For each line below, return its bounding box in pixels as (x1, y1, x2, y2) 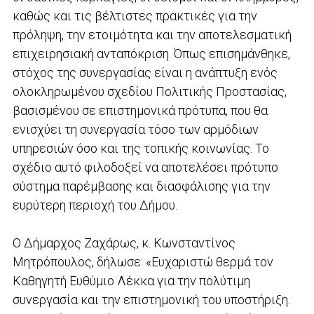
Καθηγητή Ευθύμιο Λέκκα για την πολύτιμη (12, 273, 250, 288)
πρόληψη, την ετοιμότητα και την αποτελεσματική (12, 27, 292, 42)
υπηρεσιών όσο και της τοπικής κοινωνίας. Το (12, 140, 269, 156)
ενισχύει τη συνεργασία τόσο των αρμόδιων (12, 121, 259, 137)
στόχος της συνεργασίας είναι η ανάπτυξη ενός (12, 64, 278, 80)
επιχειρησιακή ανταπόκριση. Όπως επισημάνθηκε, (12, 46, 290, 61)
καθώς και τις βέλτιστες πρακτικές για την (12, 8, 257, 23)
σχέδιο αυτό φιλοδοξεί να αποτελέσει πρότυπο (12, 159, 278, 175)
